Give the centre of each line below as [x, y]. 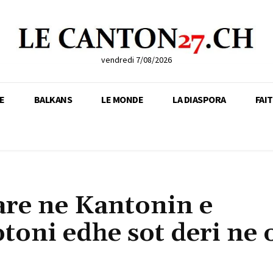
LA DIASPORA [199, 99]
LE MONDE [122, 99]
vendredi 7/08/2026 [136, 59]
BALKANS [53, 99]
